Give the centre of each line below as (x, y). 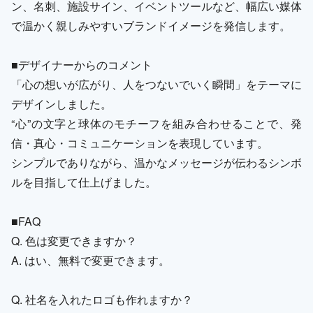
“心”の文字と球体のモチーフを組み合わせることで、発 (156, 123)
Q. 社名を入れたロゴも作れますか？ (102, 299)
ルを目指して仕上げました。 (84, 182)
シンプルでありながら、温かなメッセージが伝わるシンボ (156, 162)
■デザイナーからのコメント (82, 64)
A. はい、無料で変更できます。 (90, 260)
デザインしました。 (61, 103)
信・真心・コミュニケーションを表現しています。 (140, 143)
